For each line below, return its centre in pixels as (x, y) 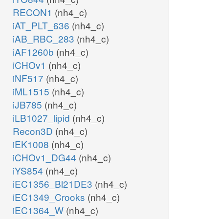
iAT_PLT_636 (42, 25)
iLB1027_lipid (43, 118)
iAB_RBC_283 (45, 39)
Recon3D (34, 131)
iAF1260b (34, 52)
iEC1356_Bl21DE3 (54, 184)
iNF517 (29, 78)
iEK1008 (32, 144)
